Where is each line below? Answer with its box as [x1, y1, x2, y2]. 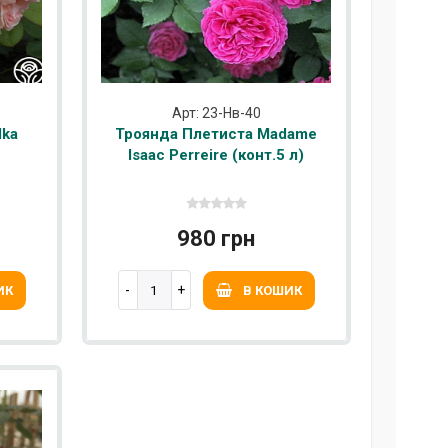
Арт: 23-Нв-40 [171, 105, 261, 122]
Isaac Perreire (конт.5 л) [128, 146, 305, 165]
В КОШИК [242, 283, 302, 299]
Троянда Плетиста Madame [115, 125, 318, 144]
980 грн [177, 226, 256, 252]
